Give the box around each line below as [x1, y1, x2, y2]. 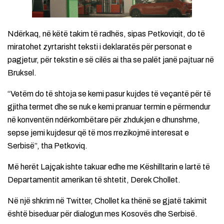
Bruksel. [7, 68, 36, 77]
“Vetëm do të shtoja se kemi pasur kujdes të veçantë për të [7, 89, 211, 98]
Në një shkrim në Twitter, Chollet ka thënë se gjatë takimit [7, 196, 207, 205]
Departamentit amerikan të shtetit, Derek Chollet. [7, 175, 180, 184]
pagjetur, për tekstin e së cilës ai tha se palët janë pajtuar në [7, 55, 214, 64]
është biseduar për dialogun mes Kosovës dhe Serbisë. [7, 209, 197, 218]
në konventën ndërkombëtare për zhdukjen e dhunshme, [7, 115, 200, 124]
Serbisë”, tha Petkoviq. [7, 141, 87, 150]
